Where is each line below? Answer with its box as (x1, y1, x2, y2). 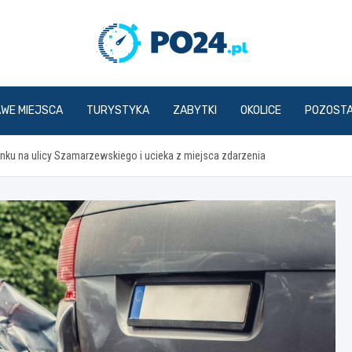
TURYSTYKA (86, 104, 149, 117)
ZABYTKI (173, 104, 217, 117)
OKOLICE (240, 104, 281, 117)
